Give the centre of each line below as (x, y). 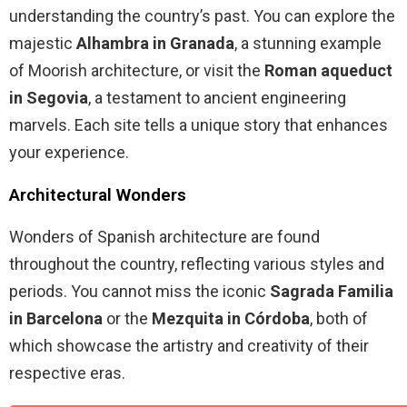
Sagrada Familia (332, 292)
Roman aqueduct (328, 71)
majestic (43, 44)
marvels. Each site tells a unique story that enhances (199, 125)
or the (127, 319)
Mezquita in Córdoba (231, 319)
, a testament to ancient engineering (217, 98)
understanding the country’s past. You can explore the (202, 16)
